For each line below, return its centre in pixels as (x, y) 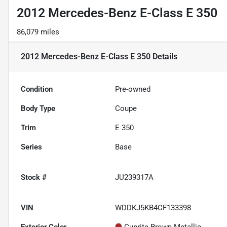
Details (164, 57)
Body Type (38, 109)
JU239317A (135, 178)
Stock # (34, 178)
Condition (37, 89)
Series (31, 147)
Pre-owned (133, 89)
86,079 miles (38, 32)
